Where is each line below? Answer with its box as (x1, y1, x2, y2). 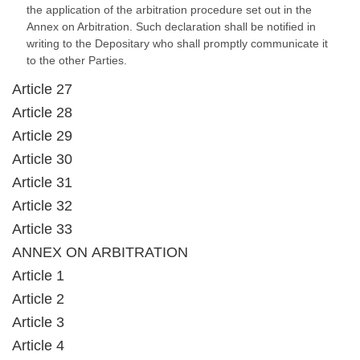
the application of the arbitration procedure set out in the (27, 3, 312, 16)
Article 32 (12, 198, 72, 214)
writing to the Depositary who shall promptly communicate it (27, 37, 328, 50)
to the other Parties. (27, 54, 127, 67)
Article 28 (12, 104, 72, 121)
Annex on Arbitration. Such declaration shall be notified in (27, 20, 316, 33)
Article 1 (12, 268, 64, 284)
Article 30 (12, 151, 72, 167)
